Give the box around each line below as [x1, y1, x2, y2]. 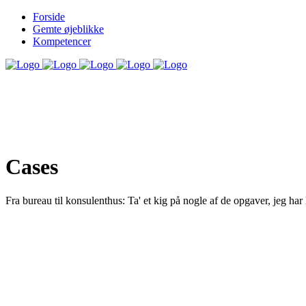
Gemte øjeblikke [33, 23, 104, 35]
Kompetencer [33, 36, 91, 47]
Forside [33, 11, 65, 23]
